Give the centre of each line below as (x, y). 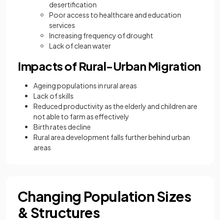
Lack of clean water (80, 46)
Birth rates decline (63, 127)
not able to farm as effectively (81, 117)
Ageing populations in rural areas (85, 86)
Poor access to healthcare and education (115, 15)
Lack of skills (54, 96)
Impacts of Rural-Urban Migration (109, 66)
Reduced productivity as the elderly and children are (115, 106)
